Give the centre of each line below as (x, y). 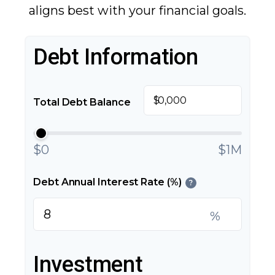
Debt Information (116, 57)
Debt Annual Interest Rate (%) (107, 182)
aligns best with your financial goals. (137, 10)
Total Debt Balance (82, 102)
